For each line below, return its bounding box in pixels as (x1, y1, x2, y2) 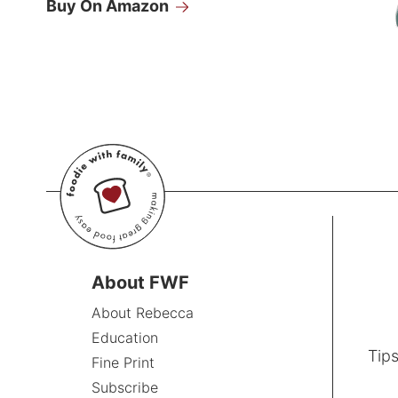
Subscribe (91, 378, 158, 396)
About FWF (91, 271, 189, 293)
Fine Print (91, 353, 155, 371)
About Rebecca (91, 303, 194, 322)
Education (91, 328, 158, 346)
